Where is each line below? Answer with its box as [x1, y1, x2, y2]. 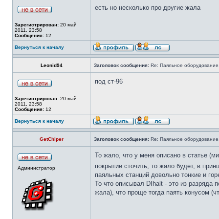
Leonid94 [40, 63, 63, 68]
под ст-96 [95, 78, 123, 85]
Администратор [18, 165, 55, 171]
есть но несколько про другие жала [95, 4, 200, 11]
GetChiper [39, 136, 64, 142]
